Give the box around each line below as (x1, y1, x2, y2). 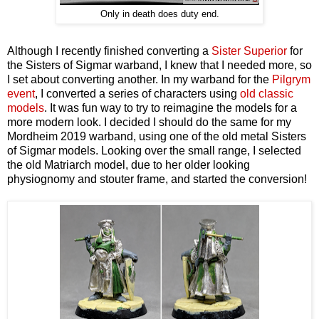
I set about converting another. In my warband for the (7, 73, 272, 85)
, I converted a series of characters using (35, 87, 240, 100)
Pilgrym (272, 73, 310, 85)
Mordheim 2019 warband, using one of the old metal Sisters (7, 130, 306, 142)
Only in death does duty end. (100, 8, 219, 19)
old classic (240, 87, 293, 100)
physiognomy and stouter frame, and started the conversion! (7, 172, 307, 185)
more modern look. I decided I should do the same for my (7, 115, 291, 128)
